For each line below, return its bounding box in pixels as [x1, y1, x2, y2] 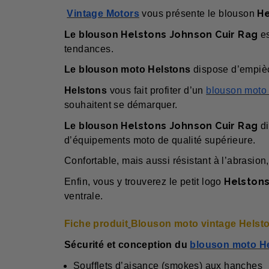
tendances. [64, 43, 114, 54]
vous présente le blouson [142, 8, 258, 19]
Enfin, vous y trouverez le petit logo [64, 176, 225, 187]
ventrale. [64, 190, 103, 201]
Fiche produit [64, 219, 128, 229]
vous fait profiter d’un [109, 85, 207, 96]
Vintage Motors [67, 8, 140, 19]
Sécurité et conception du [64, 239, 190, 250]
